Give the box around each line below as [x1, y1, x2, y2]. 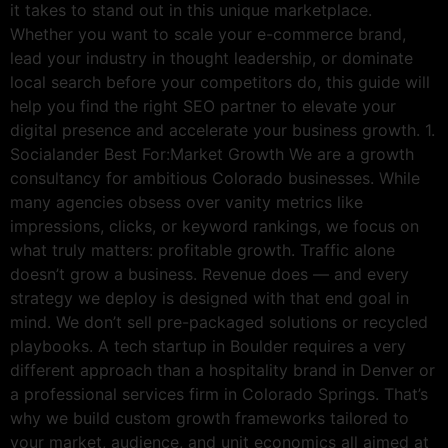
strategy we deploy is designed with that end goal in [10, 288, 409, 309]
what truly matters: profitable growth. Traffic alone [10, 240, 395, 261]
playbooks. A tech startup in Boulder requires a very [10, 336, 406, 357]
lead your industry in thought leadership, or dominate [10, 48, 413, 69]
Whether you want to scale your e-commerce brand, [10, 24, 406, 45]
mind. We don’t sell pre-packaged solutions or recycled [10, 312, 428, 333]
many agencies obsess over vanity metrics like [10, 192, 363, 213]
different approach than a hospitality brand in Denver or [10, 360, 435, 381]
